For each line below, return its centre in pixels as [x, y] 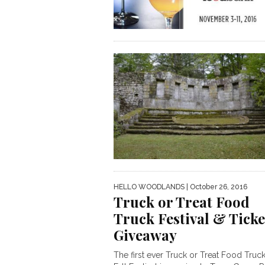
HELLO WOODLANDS [149, 187]
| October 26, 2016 [216, 187]
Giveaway [145, 235]
